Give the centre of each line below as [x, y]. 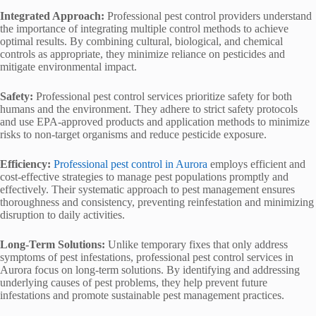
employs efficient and [256, 164]
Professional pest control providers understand [208, 16]
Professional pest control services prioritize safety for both [164, 97]
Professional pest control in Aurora [130, 164]
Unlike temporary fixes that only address [198, 245]
